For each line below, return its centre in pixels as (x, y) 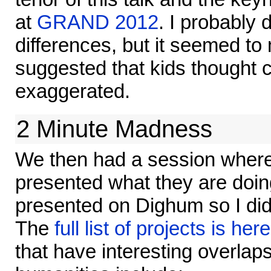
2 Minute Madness (114, 129)
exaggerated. (73, 91)
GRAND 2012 (98, 22)
